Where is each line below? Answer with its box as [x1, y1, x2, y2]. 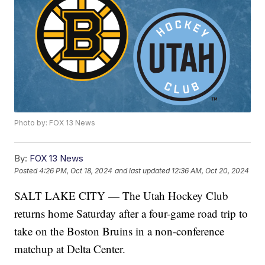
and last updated [115, 166, 170, 176]
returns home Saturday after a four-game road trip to [14, 206, 248, 221]
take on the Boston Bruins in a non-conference [14, 224, 225, 239]
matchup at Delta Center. [14, 241, 126, 257]
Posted [14, 166, 40, 176]
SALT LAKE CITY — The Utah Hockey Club [14, 188, 229, 203]
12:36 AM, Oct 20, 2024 [172, 166, 250, 176]
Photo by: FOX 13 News [14, 118, 96, 128]
